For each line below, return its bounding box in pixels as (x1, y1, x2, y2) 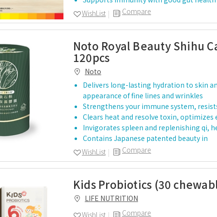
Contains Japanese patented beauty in (83, 133, 208, 143)
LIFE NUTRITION (85, 193, 138, 203)
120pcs (73, 49, 110, 65)
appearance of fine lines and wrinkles (83, 91, 203, 100)
